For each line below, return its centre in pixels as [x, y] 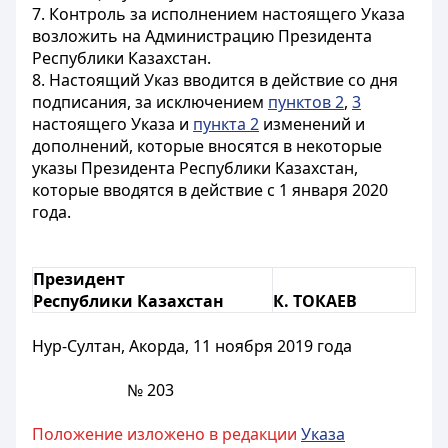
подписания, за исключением [150, 102]
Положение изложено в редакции [166, 434]
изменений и [312, 124]
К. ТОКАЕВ [315, 301]
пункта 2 [226, 124]
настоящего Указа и [112, 124]
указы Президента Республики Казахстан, [195, 168]
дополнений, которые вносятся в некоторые [207, 146]
